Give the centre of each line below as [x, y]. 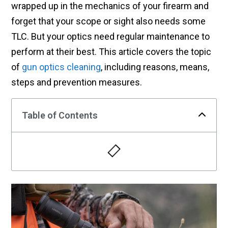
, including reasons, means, [155, 67]
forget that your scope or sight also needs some [108, 21]
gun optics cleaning [61, 67]
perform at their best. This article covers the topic [111, 51]
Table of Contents [60, 115]
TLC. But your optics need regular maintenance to [110, 36]
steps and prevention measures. [79, 82]
